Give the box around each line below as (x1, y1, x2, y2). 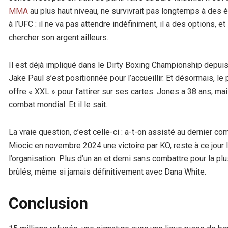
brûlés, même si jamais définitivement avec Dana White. (9, 167, 206, 177)
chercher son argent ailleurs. (9, 33, 108, 43)
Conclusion (9, 194, 88, 213)
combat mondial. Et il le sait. (9, 100, 107, 110)
